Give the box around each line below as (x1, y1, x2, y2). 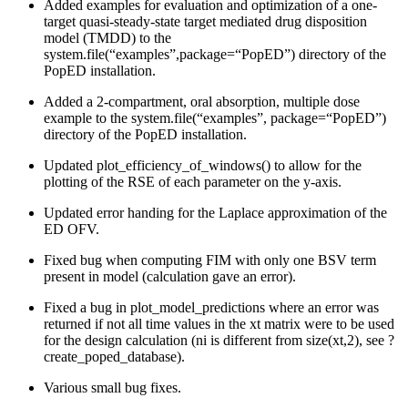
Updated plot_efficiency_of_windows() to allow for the (44, 158, 362, 174)
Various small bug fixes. (44, 380, 181, 396)
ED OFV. (44, 221, 99, 238)
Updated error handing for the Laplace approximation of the (44, 205, 387, 221)
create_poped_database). (44, 349, 185, 365)
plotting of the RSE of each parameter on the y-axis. (44, 174, 342, 190)
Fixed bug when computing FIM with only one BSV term (44, 252, 376, 269)
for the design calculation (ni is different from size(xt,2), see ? (44, 332, 394, 349)
